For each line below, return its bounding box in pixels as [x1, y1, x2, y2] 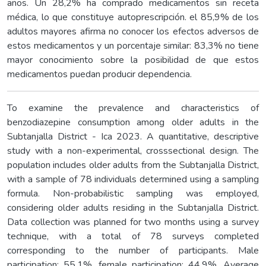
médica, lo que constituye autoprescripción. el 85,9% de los [7, 10, 259, 24]
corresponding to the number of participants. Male [7, 243, 259, 257]
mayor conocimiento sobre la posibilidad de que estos [7, 53, 259, 66]
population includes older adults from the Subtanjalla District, [7, 158, 259, 172]
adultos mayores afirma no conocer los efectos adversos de [7, 24, 259, 38]
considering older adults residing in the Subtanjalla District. [7, 201, 259, 214]
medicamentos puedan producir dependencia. [7, 67, 192, 81]
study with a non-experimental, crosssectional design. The [7, 144, 259, 157]
